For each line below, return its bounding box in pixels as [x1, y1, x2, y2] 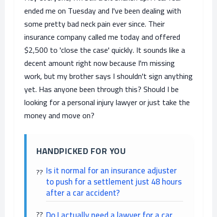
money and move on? [24, 108, 94, 123]
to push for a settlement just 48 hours [46, 174, 182, 189]
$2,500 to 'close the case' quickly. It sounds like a [24, 43, 185, 57]
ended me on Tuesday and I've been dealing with [24, 3, 181, 18]
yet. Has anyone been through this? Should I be [24, 82, 179, 96]
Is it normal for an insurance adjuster [46, 163, 177, 178]
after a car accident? [46, 185, 120, 201]
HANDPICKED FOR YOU [36, 143, 125, 159]
